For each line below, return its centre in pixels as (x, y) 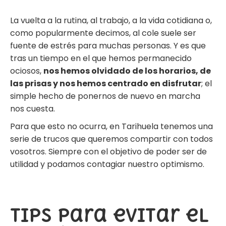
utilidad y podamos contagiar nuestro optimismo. (108, 164)
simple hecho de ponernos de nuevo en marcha (105, 96)
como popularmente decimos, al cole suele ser (103, 33)
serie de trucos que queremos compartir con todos (111, 139)
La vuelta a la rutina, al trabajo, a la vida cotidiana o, (111, 20)
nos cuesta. (34, 108)
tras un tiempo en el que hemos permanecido (101, 58)
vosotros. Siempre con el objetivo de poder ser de (108, 151)
